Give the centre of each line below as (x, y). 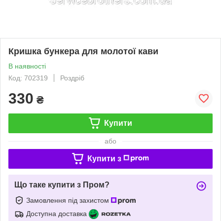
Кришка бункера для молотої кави (83, 51)
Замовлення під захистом (69, 200)
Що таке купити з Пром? (62, 184)
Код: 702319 (28, 78)
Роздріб (72, 78)
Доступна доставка (56, 213)
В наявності (27, 66)
